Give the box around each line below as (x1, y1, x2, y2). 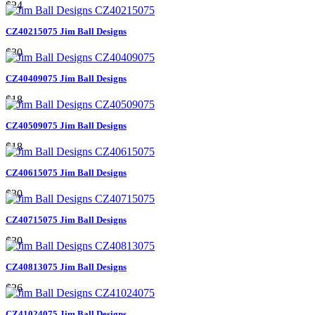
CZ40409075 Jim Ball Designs (6, 72, 127, 84)
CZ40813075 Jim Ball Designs (6, 261, 127, 272)
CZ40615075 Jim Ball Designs (6, 167, 127, 178)
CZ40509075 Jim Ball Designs (6, 120, 127, 131)
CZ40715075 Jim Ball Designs (6, 214, 127, 225)
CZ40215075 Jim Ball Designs (6, 25, 127, 37)
